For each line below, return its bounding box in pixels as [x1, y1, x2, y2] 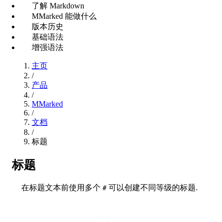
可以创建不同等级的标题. [107, 183, 198, 192]
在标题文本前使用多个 [21, 183, 103, 192]
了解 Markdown [32, 1, 84, 10]
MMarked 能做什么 [32, 11, 97, 20]
